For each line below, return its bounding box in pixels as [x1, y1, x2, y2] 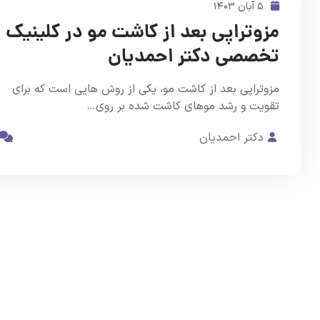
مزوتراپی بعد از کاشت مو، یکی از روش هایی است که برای [12, 81, 279, 99]
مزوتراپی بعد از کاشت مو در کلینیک [6, 19, 279, 49]
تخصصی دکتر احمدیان [108, 44, 279, 73]
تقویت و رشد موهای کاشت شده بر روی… [86, 98, 279, 116]
